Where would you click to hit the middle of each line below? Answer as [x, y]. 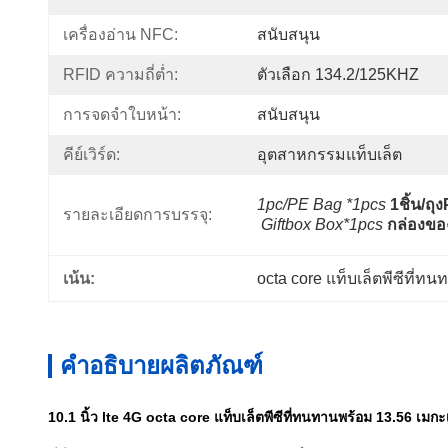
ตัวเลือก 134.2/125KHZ [338, 74]
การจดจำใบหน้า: [122, 114]
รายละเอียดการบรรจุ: [137, 214]
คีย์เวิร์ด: [91, 154]
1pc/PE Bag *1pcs [321, 204]
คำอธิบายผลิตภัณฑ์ [161, 365]
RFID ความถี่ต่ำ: [120, 74]
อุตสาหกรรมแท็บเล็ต [329, 154]
